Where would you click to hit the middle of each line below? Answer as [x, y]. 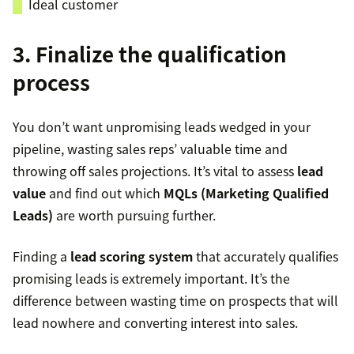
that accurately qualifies [265, 256]
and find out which [105, 193]
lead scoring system [132, 256]
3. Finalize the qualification [150, 54]
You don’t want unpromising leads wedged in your [162, 127]
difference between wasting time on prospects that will [175, 301]
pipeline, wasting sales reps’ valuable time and [150, 149]
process [51, 83]
